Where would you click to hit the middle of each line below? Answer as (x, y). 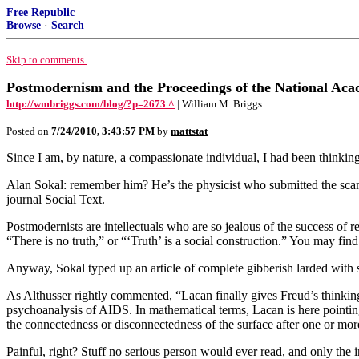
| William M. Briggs (220, 104)
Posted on (29, 131)
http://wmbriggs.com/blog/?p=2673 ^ (91, 104)
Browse (24, 25)
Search (68, 25)
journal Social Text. (56, 199)
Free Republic (40, 12)
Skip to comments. (46, 60)
